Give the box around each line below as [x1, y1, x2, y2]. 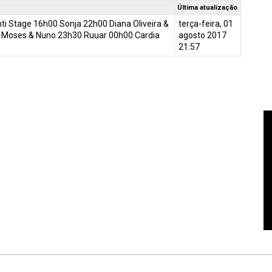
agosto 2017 [178, 30, 226, 40]
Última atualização [177, 4, 238, 12]
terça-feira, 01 [178, 19, 233, 29]
